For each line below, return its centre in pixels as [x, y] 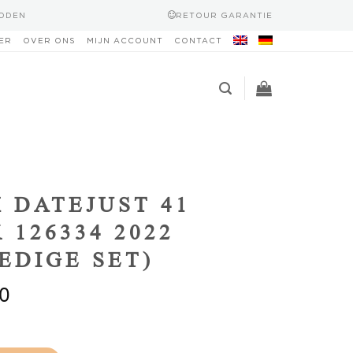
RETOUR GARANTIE [224, 15]
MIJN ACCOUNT [125, 41]
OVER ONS [49, 41]
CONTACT [198, 41]
